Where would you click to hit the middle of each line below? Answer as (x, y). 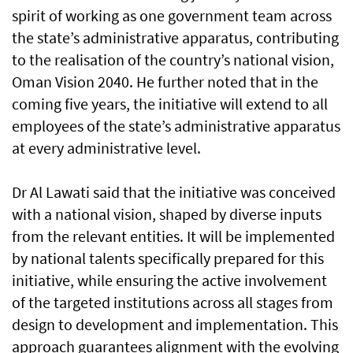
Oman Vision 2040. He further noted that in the (165, 82)
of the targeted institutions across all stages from (173, 303)
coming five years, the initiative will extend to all (170, 104)
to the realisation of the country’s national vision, (173, 60)
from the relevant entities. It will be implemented (173, 236)
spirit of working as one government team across (172, 16)
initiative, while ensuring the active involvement (169, 281)
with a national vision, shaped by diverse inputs (167, 214)
